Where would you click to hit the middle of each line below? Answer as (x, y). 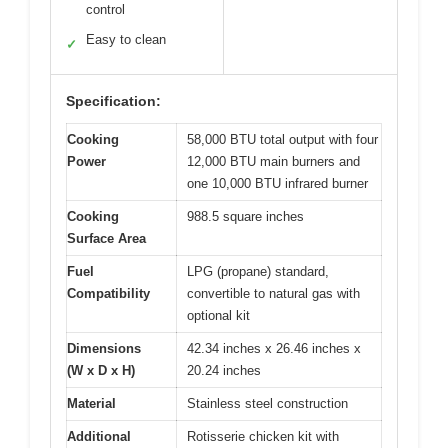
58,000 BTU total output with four (282, 140)
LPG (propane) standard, (258, 272)
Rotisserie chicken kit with (263, 437)
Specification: (113, 101)
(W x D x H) (101, 371)
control (105, 10)
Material (91, 404)
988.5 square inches (245, 217)
